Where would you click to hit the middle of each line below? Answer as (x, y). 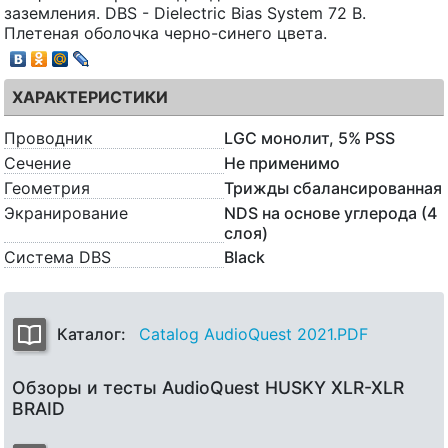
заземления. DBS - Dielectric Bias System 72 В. (185, 12)
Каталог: (95, 334)
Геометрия (47, 188)
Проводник (48, 138)
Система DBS (57, 257)
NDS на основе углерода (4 (330, 213)
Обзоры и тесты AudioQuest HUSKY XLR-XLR (208, 388)
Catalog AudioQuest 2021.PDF (253, 334)
